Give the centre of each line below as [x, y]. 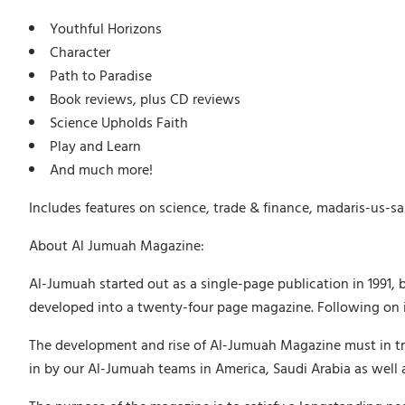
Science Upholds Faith [118, 123]
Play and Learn [95, 147]
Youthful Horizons [105, 29]
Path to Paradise [100, 76]
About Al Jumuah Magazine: [116, 246]
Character [80, 53]
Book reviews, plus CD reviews [145, 100]
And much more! [101, 170]
